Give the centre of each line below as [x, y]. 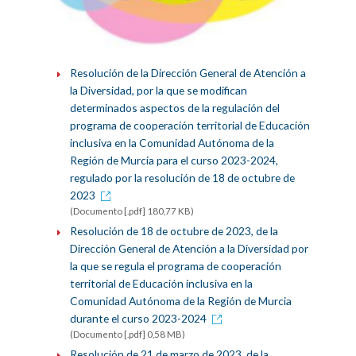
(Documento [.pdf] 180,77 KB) [132, 211]
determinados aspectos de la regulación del [174, 108]
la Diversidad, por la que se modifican [158, 91]
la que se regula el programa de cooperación [175, 266]
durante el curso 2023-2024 [138, 319]
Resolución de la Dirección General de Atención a [188, 73]
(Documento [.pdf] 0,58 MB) [127, 335]
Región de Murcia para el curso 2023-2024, [174, 161]
